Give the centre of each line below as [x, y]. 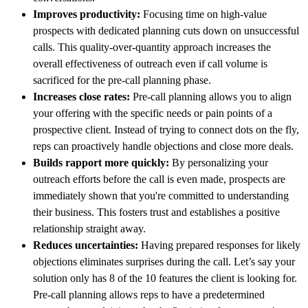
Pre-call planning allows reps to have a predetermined [149, 295]
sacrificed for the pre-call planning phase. [122, 80]
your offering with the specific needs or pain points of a [153, 113]
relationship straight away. [89, 229]
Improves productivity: [88, 14]
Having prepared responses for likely [221, 245]
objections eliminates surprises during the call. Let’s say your [164, 262]
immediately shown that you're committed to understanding [161, 196]
